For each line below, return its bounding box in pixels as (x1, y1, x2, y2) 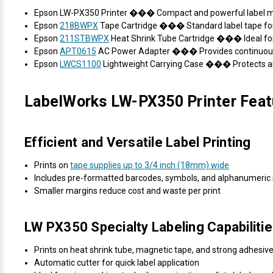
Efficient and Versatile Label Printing (24, 134, 251, 150)
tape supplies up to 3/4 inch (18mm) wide (70, 160, 230, 170)
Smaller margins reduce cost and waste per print (34, 185, 221, 196)
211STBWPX (60, 33, 110, 43)
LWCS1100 (60, 58, 102, 69)
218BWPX (60, 20, 99, 30)
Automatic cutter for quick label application (34, 257, 200, 268)
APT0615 (60, 46, 97, 56)
